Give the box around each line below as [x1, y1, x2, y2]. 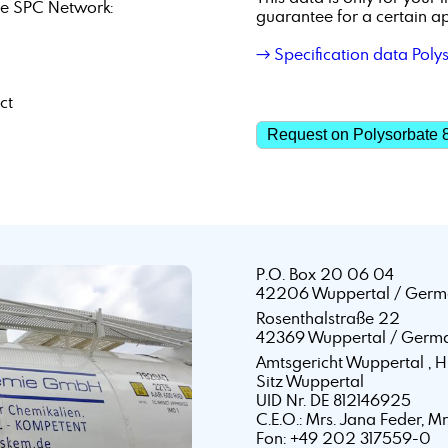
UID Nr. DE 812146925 [255, 390, 411, 411]
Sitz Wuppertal [255, 371, 364, 392]
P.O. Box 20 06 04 [255, 264, 394, 285]
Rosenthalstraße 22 [255, 308, 400, 329]
